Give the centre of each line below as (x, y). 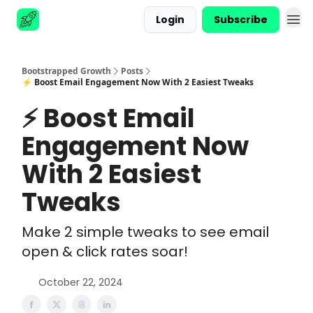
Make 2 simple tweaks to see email (145, 232)
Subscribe (241, 20)
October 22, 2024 (81, 282)
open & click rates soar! (105, 252)
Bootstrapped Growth (66, 71)
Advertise (75, 21)
